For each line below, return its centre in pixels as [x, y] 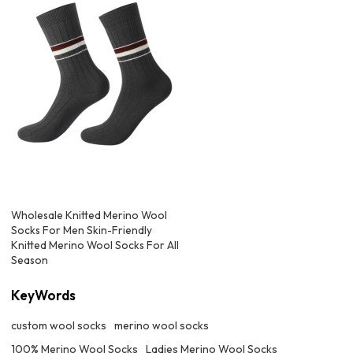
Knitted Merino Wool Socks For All [95, 245]
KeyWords [44, 295]
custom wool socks [59, 326]
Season [30, 260]
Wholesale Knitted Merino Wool [89, 216]
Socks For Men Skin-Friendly [82, 230]
